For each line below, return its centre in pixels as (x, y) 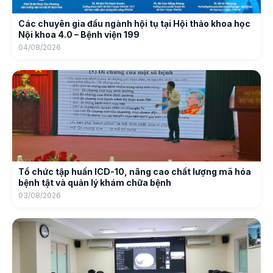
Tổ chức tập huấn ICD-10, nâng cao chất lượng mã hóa (135, 172)
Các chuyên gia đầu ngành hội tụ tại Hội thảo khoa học (134, 23)
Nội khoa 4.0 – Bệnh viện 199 (79, 34)
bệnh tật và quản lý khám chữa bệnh (95, 183)
